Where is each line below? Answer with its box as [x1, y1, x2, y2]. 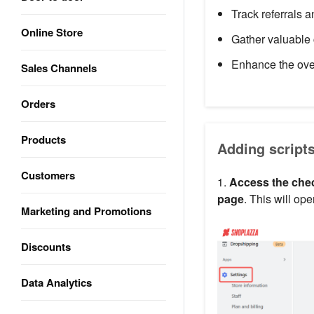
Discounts [21, 239, 71, 254]
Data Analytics [21, 275, 92, 290]
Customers [21, 168, 75, 183]
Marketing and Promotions [21, 203, 151, 219]
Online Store [21, 25, 83, 40]
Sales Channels [21, 60, 97, 76]
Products [21, 132, 66, 147]
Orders [21, 96, 55, 111]
